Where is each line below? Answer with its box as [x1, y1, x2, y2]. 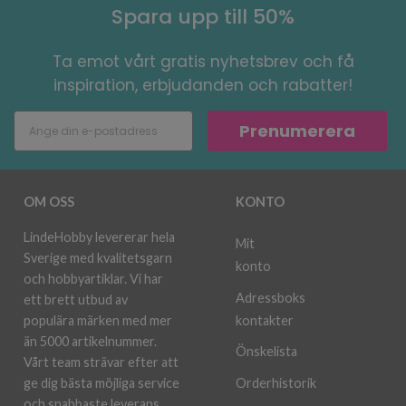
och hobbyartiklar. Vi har [24, 271, 163, 286]
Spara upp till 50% [111, 3, 295, 31]
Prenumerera [239, 119, 355, 142]
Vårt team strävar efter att [24, 354, 179, 370]
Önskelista [236, 343, 297, 360]
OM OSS [24, 194, 74, 209]
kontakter [236, 312, 294, 328]
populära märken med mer [24, 313, 172, 328]
